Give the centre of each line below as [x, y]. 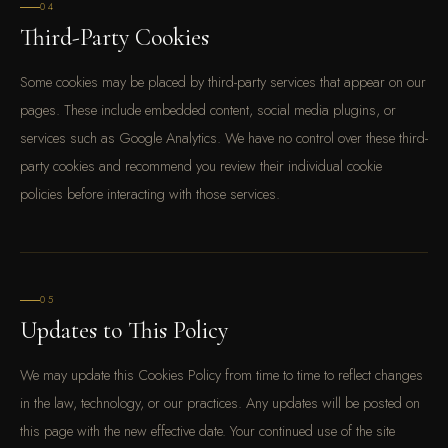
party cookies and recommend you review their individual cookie [201, 165]
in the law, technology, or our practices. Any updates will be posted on [220, 402]
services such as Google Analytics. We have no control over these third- [224, 137]
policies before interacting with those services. [150, 193]
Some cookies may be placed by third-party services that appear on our [223, 81]
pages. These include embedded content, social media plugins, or [208, 109]
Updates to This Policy [124, 330]
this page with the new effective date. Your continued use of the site [207, 430]
